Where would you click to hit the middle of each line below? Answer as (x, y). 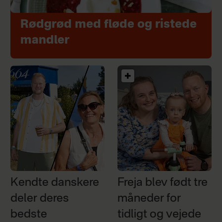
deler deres (39, 199)
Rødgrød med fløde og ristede (108, 24)
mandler (45, 40)
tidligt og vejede (160, 215)
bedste (28, 215)
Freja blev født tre (163, 183)
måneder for (149, 199)
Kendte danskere (55, 183)
